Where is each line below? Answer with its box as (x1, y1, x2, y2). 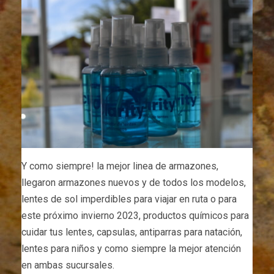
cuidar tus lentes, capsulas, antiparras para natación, (21, 226, 242, 239)
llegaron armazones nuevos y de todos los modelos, (21, 177, 246, 189)
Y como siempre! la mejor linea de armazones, (21, 160, 218, 172)
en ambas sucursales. (21, 259, 114, 272)
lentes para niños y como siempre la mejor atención (21, 243, 241, 255)
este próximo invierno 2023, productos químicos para (21, 210, 249, 222)
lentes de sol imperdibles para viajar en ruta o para (21, 193, 237, 206)
